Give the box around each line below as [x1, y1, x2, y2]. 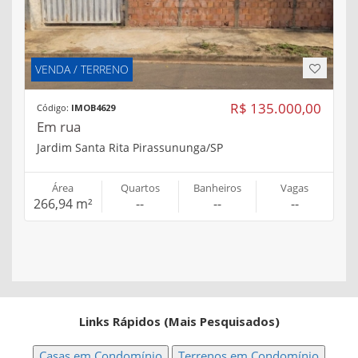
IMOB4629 [71, 101, 115, 113]
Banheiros [193, 180, 241, 195]
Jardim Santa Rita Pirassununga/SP [37, 139, 223, 155]
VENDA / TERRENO [35, 61, 129, 77]
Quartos [120, 180, 160, 195]
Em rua [37, 117, 81, 136]
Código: [37, 101, 71, 113]
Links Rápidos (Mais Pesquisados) [78, 312, 280, 329]
